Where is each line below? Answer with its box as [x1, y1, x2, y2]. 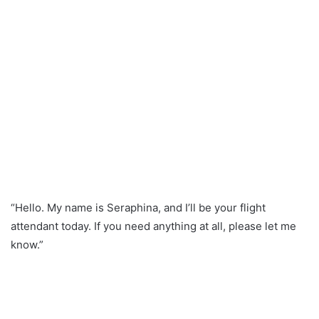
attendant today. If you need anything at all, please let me [11, 219, 296, 233]
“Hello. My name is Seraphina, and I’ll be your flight [11, 200, 266, 214]
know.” [11, 237, 43, 251]
